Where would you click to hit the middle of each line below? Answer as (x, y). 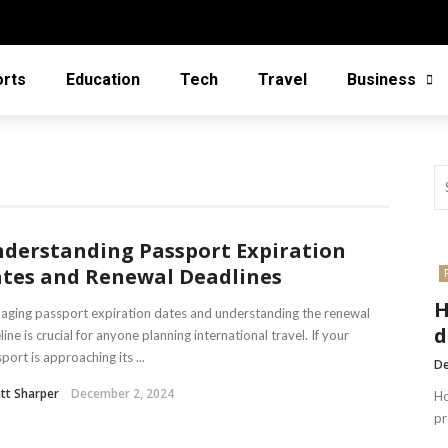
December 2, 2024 (122, 393)
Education (103, 79)
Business (381, 79)
